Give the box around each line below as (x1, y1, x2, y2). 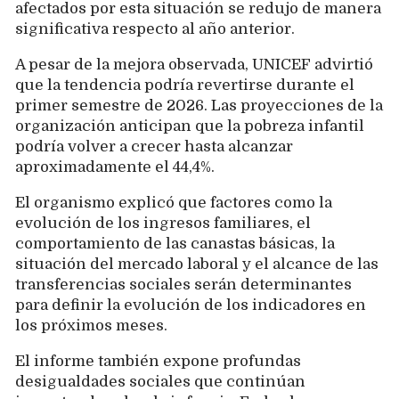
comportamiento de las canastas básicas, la (15, 235, 335, 253)
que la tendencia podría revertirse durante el (15, 77, 354, 94)
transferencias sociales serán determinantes (15, 276, 352, 294)
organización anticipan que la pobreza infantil (15, 118, 364, 135)
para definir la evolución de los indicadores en (15, 297, 366, 314)
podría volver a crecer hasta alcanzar (15, 138, 293, 156)
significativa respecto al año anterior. (15, 20, 295, 38)
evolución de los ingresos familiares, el (15, 215, 311, 232)
